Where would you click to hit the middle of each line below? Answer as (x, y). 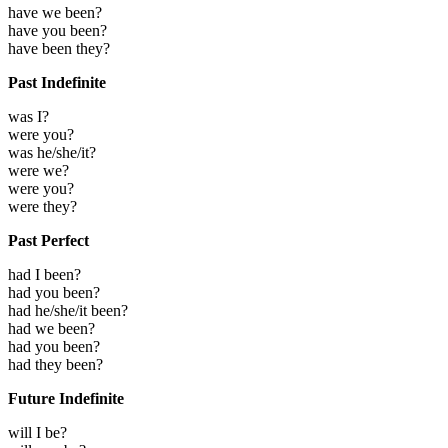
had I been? (44, 274)
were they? (42, 206)
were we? (38, 170)
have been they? (59, 48)
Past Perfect (48, 240)
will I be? (37, 432)
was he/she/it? (52, 152)
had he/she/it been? (68, 310)
